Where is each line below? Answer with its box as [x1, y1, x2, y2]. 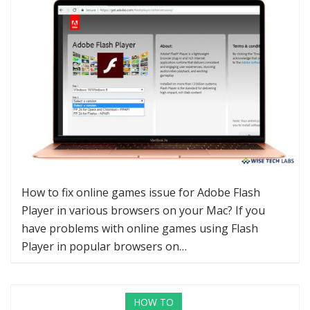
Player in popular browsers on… [21, 239, 187, 255]
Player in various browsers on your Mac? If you [21, 203, 265, 219]
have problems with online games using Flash [21, 221, 258, 237]
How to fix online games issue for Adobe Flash [21, 185, 260, 201]
